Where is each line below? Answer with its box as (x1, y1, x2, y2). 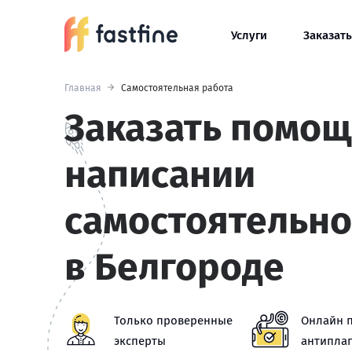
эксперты (114, 334, 166, 348)
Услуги (231, 28, 267, 42)
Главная (64, 82, 101, 93)
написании (64, 152, 255, 197)
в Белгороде (64, 244, 284, 290)
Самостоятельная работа (121, 82, 233, 93)
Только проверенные (114, 313, 233, 328)
